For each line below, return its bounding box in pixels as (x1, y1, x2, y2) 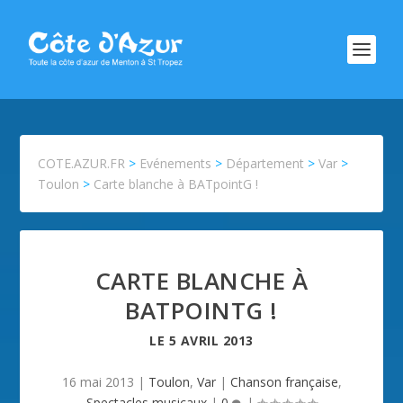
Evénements (139, 155, 212, 172)
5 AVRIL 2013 (168, 332, 254, 349)
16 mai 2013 (61, 373, 134, 390)
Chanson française (229, 373, 338, 390)
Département (226, 155, 305, 172)
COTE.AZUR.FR (38, 155, 126, 172)
